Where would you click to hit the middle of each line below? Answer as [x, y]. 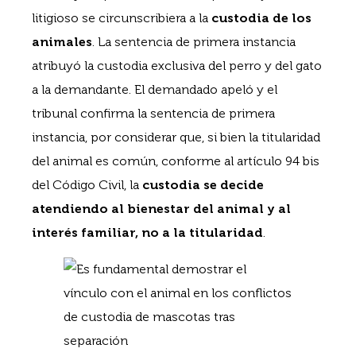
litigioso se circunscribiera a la [122, 17]
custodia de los [261, 17]
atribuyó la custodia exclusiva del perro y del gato [177, 65]
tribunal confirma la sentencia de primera [153, 113]
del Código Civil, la [87, 184]
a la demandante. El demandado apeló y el [155, 89]
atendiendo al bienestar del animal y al [161, 208]
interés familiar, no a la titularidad [147, 232]
